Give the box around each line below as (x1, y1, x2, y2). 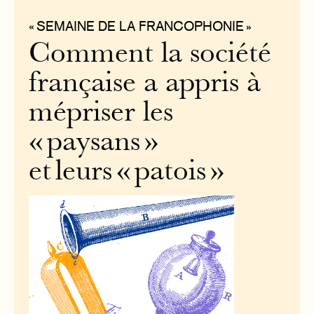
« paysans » (29, 130, 159, 158)
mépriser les (29, 100, 174, 128)
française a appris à (29, 71, 261, 99)
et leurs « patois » (29, 159, 225, 187)
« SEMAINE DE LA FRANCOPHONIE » (29, 18, 252, 34)
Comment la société (29, 41, 272, 69)
